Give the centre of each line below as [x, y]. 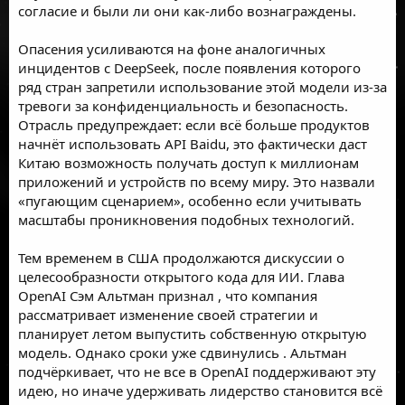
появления [260, 67]
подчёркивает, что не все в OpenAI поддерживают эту [197, 371]
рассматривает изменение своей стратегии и [168, 314]
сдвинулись [240, 352]
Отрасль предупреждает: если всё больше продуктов [194, 124]
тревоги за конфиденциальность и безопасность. [183, 105]
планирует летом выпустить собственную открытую [193, 333]
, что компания [266, 295]
